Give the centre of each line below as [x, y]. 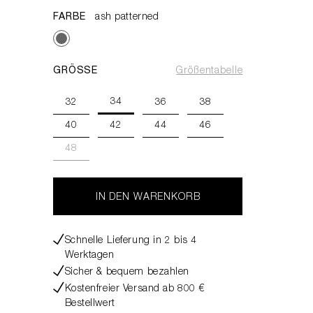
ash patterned [127, 17]
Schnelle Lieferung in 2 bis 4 [131, 241]
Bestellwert [90, 304]
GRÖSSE [76, 71]
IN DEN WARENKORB [148, 198]
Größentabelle [210, 71]
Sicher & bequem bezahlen [127, 272]
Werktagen [89, 256]
